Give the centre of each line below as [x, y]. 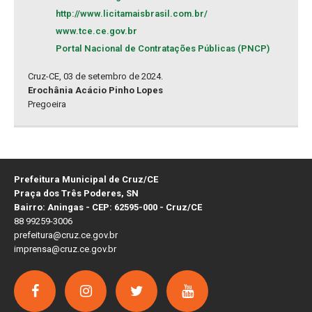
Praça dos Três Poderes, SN [76, 194]
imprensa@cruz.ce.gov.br [65, 249]
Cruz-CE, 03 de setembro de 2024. [95, 77]
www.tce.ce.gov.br [96, 31]
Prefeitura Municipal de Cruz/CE [86, 180]
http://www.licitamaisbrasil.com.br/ [132, 14]
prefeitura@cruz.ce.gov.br [66, 235]
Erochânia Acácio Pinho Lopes [95, 91]
